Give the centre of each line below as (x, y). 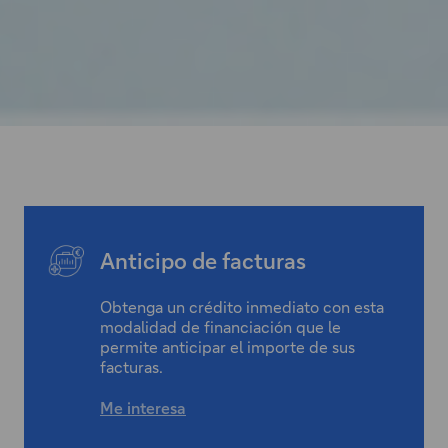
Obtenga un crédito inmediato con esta (242, 307)
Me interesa (143, 408)
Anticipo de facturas (203, 261)
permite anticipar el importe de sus (227, 347)
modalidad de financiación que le (220, 327)
